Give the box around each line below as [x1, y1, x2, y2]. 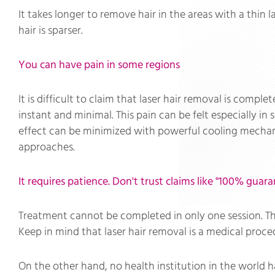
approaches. [18, 139, 75, 155]
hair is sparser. [18, 23, 83, 38]
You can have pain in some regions [18, 57, 180, 72]
